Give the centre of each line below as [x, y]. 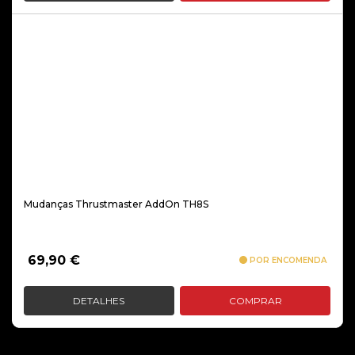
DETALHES [99, 301]
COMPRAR [255, 301]
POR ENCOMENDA [287, 260]
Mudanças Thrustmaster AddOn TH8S [116, 204]
